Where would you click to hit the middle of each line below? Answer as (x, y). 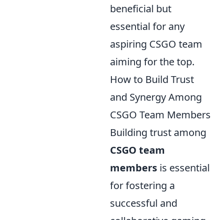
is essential (183, 167)
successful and (144, 203)
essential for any (147, 26)
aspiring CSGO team (156, 44)
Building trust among (158, 132)
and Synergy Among (156, 97)
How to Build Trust (152, 79)
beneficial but (141, 8)
